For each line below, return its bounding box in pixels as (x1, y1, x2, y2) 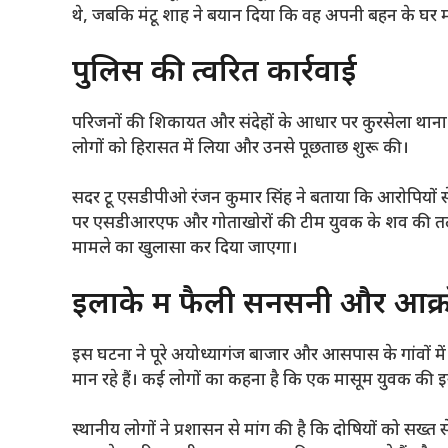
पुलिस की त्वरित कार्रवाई (72, 53, 357, 93)
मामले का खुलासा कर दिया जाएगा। (72, 238, 298, 260)
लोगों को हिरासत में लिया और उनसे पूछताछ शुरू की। (72, 137, 409, 160)
